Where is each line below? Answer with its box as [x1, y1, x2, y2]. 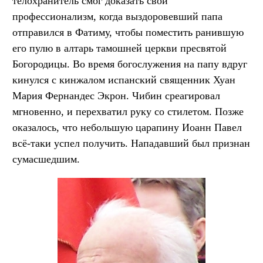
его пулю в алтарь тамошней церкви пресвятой [12, 42, 227, 54]
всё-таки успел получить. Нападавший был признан [12, 137, 250, 149]
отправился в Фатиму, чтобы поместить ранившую [12, 26, 244, 38]
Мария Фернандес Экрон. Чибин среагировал [12, 89, 220, 102]
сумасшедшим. [12, 153, 80, 165]
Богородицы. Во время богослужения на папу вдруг [12, 58, 247, 70]
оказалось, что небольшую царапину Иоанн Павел [12, 121, 242, 133]
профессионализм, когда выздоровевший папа [12, 10, 222, 22]
